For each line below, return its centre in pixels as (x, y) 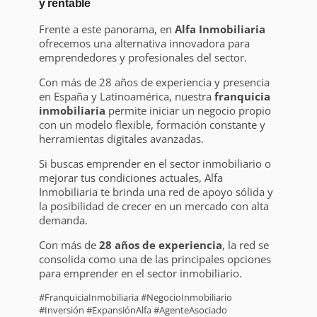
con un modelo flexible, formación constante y (152, 124)
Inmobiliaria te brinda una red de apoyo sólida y (156, 191)
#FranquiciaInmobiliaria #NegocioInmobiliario (135, 297)
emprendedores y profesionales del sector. (143, 57)
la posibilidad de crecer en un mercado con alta (154, 206)
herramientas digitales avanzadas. (121, 138)
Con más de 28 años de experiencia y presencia (154, 82)
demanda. (63, 220)
